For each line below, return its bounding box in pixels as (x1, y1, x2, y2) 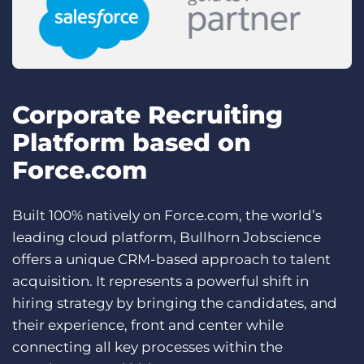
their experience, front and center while (12, 317, 284, 334)
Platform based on (12, 128, 251, 158)
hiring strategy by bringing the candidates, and (12, 295, 337, 312)
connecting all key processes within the (12, 339, 283, 356)
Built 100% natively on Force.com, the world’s (12, 207, 322, 224)
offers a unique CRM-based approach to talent (12, 251, 331, 268)
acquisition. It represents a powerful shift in (12, 273, 309, 290)
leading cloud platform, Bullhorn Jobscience (12, 229, 321, 246)
